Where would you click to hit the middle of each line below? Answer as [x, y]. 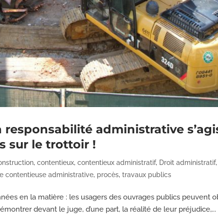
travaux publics [147, 174]
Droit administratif [188, 162]
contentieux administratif [117, 162]
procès [108, 174]
